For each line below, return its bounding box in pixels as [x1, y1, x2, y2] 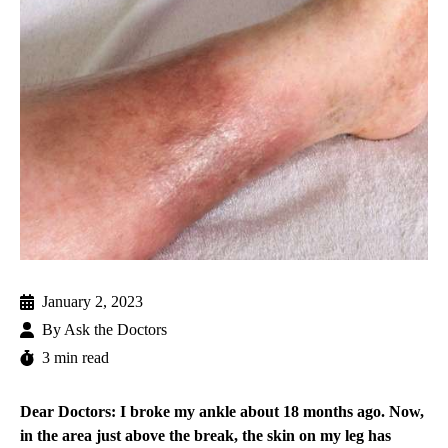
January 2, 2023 [42, 293, 143, 311]
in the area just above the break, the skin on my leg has [20, 427, 391, 445]
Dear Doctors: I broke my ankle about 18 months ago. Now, [20, 403, 424, 421]
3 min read [42, 349, 109, 367]
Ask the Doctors [64, 321, 167, 339]
